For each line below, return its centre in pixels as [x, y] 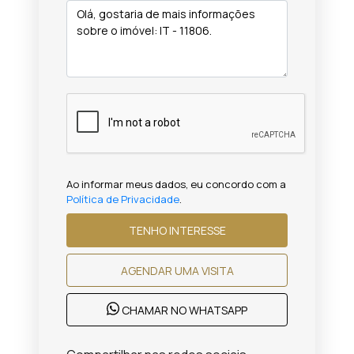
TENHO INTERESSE [197, 230]
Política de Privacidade [123, 199]
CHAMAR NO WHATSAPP [184, 311]
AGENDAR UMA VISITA [204, 270]
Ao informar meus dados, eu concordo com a [176, 184]
